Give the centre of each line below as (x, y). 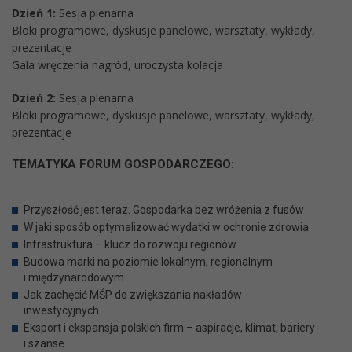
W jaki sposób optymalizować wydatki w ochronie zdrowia (166, 227)
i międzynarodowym (74, 278)
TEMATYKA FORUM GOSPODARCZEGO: (123, 165)
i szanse (44, 344)
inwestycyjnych (61, 311)
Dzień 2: (34, 98)
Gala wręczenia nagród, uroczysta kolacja (117, 65)
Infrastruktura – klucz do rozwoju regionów (130, 245)
